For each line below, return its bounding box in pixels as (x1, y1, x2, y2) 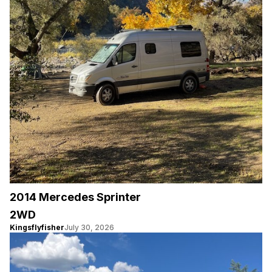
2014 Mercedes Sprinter (10, 190, 141, 203)
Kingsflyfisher (10, 222, 64, 232)
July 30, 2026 (64, 222, 114, 232)
